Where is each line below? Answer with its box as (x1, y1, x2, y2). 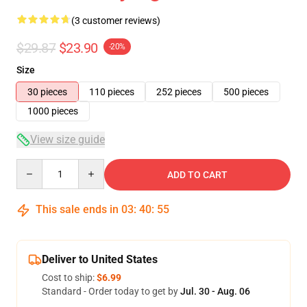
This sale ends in (33, 203, 121, 216)
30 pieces (27, 86, 67, 97)
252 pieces (156, 86, 201, 97)
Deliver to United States (42, 253, 158, 266)
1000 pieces (27, 106, 78, 116)
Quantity (16, 160, 53, 171)
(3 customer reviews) (71, 15, 160, 26)
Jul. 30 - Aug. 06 (180, 286, 250, 297)
